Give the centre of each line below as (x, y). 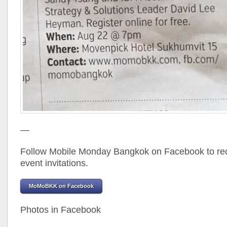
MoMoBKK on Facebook (61, 186)
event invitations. (54, 163)
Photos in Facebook (61, 210)
